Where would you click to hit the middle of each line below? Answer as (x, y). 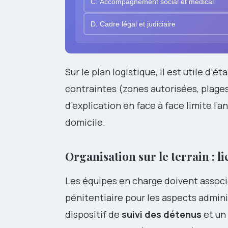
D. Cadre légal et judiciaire (133, 24)
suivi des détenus (162, 215)
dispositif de (93, 215)
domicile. (85, 122)
